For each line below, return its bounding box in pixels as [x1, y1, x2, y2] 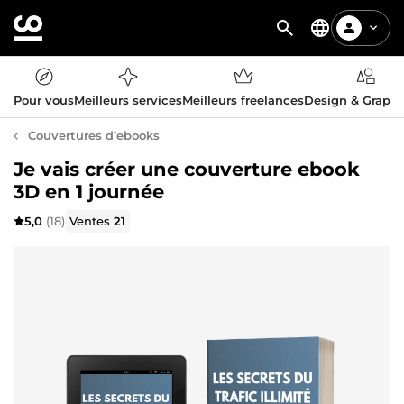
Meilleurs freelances [182, 93, 304, 107]
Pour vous [14, 93, 74, 107]
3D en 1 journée [14, 180, 164, 203]
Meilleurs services [74, 93, 182, 107]
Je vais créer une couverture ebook [14, 158, 360, 180]
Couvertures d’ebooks [28, 128, 160, 142]
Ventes [69, 213, 115, 228]
